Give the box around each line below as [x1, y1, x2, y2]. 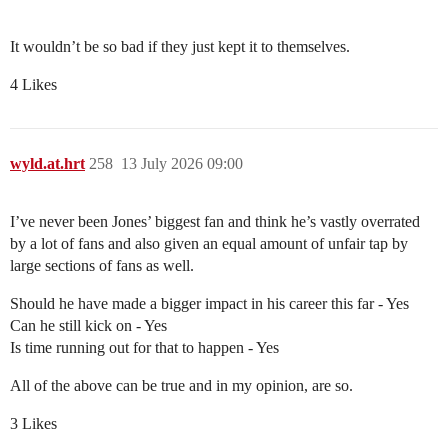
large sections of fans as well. [10, 256, 194, 274]
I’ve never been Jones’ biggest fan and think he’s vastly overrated [10, 212, 420, 230]
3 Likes [10, 414, 57, 432]
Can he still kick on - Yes [10, 316, 167, 334]
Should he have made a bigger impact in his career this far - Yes [10, 294, 409, 312]
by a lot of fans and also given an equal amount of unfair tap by [10, 234, 408, 252]
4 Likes [10, 75, 57, 93]
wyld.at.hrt [10, 154, 85, 172]
